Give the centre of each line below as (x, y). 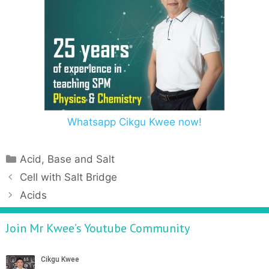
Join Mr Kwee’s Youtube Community (98, 228)
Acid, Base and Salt (68, 159)
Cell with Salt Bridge (69, 177)
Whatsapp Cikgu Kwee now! (134, 122)
